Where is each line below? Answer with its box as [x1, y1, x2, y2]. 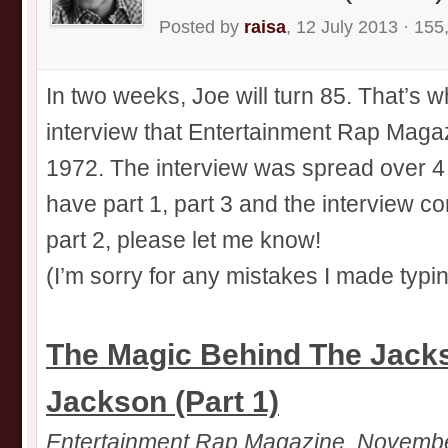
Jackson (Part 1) [46, 385, 279, 418]
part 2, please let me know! [46, 228, 321, 253]
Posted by [159, 17, 244, 37]
